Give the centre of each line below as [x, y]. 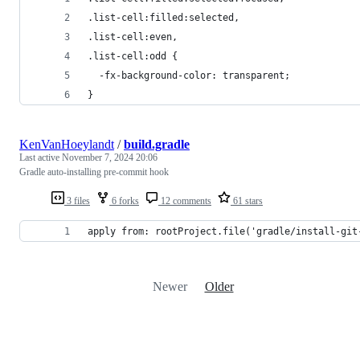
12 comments [185, 201]
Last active [41, 158]
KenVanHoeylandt [67, 145]
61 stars [247, 201]
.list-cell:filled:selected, [164, 18]
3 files [77, 201]
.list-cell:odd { [133, 57]
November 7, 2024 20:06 [110, 158]
